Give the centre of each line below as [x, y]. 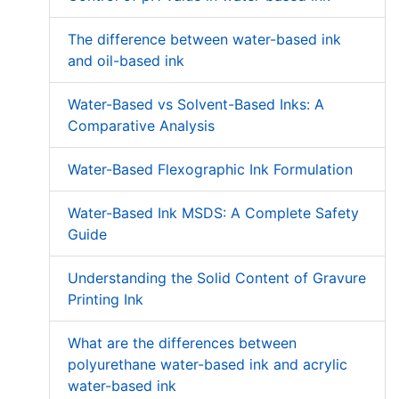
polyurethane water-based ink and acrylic [208, 365]
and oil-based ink [126, 61]
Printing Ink [106, 300]
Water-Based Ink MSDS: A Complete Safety [213, 213]
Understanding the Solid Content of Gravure [217, 278]
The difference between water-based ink [204, 40]
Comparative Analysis [141, 126]
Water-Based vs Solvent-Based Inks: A [196, 105]
